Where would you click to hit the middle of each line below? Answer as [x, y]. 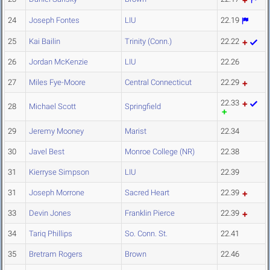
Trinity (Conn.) [148, 42]
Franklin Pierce [150, 213]
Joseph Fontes [54, 20]
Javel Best [47, 152]
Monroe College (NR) [160, 152]
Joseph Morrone [57, 193]
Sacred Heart [147, 193]
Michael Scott [52, 107]
